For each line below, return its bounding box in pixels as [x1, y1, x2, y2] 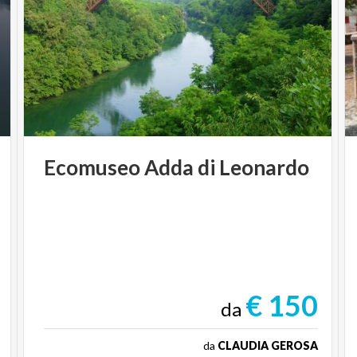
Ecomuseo [44, 154, 141, 180]
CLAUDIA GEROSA [217, 338, 318, 352]
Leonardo [219, 154, 310, 180]
